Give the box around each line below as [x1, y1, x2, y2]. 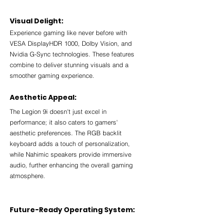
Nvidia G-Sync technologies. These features [10, 50, 136, 58]
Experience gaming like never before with [10, 29, 129, 37]
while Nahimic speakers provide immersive [10, 150, 133, 159]
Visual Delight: [10, 16, 63, 26]
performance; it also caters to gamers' [10, 118, 120, 127]
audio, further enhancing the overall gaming [10, 161, 135, 169]
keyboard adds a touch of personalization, [10, 140, 132, 148]
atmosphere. [10, 172, 45, 180]
